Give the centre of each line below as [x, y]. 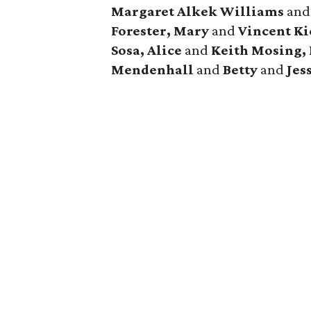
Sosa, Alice [147, 50]
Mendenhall [154, 69]
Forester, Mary [160, 31]
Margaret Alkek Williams [198, 11]
